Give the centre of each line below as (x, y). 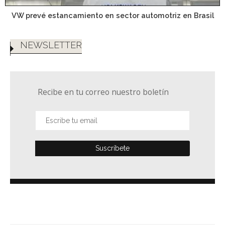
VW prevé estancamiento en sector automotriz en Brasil (113, 15)
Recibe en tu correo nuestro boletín (103, 92)
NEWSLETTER (51, 45)
